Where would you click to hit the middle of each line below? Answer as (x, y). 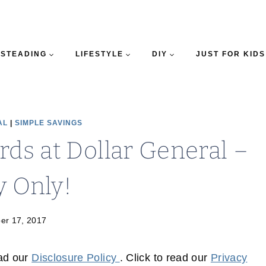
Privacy (229, 258)
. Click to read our (165, 258)
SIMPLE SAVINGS (48, 123)
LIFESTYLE (99, 54)
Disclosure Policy (76, 258)
